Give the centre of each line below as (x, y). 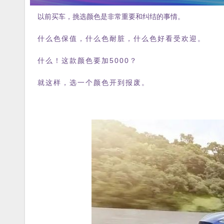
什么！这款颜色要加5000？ (87, 61)
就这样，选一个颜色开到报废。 (93, 83)
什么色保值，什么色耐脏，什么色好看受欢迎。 (121, 39)
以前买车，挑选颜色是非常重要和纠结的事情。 (111, 17)
